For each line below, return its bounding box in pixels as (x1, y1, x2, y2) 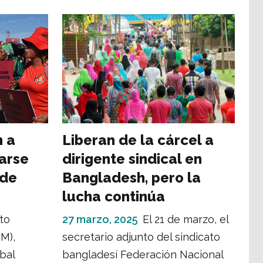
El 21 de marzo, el (143, 213, 228, 225)
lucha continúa (62, 187, 165, 205)
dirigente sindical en (62, 150, 202, 167)
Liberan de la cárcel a (62, 131, 214, 149)
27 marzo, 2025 (62, 213, 138, 225)
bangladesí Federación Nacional (62, 248, 223, 261)
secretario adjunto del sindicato (62, 230, 220, 243)
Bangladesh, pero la (62, 168, 201, 186)
